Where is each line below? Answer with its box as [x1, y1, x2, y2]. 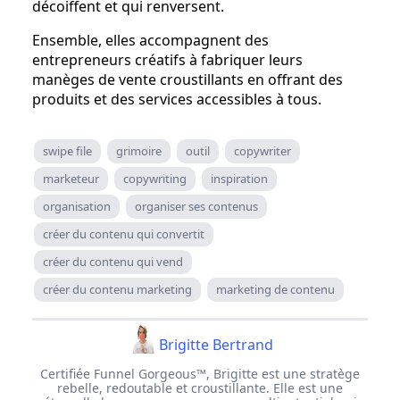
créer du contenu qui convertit [43, 225, 204, 242]
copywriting [123, 170, 187, 187]
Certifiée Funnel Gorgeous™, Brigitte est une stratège [40, 364, 360, 382]
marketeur [43, 170, 99, 187]
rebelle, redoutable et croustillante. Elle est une [57, 379, 343, 396]
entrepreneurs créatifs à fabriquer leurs [32, 49, 303, 70]
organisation [43, 197, 111, 214]
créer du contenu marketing [43, 280, 192, 297]
